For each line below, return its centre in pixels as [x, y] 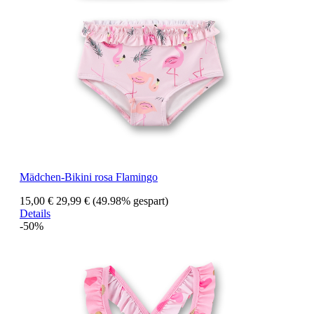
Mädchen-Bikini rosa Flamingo [89, 177]
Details [35, 214]
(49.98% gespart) [130, 201]
